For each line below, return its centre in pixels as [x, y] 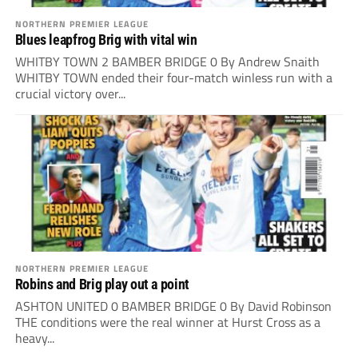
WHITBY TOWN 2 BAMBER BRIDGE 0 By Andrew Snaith [167, 62]
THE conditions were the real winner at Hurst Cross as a [167, 322]
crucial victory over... [70, 94]
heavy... [34, 338]
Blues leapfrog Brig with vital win [106, 40]
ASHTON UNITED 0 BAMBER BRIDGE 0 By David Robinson [173, 306]
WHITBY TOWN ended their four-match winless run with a [173, 78]
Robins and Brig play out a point [102, 284]
